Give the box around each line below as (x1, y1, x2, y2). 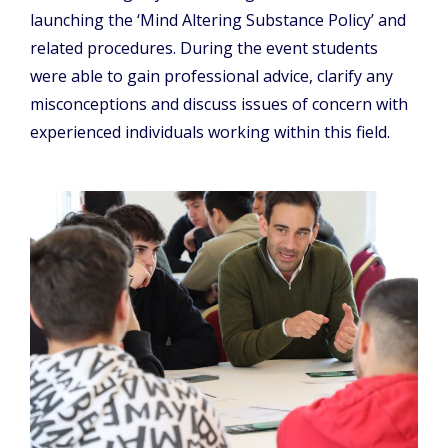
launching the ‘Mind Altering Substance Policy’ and (30, 8, 406, 31)
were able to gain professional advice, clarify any (30, 64, 393, 87)
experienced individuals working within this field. (30, 120, 390, 143)
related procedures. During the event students (30, 36, 378, 59)
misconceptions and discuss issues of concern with (30, 92, 408, 115)
